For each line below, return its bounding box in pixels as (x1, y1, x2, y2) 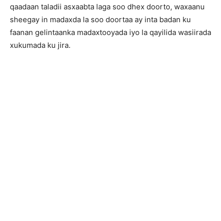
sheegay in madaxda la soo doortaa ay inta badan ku (10, 15, 191, 24)
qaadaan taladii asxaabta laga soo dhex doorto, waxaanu (10, 2, 205, 11)
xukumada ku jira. (10, 40, 71, 50)
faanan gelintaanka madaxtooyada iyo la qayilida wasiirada (10, 28, 211, 37)
